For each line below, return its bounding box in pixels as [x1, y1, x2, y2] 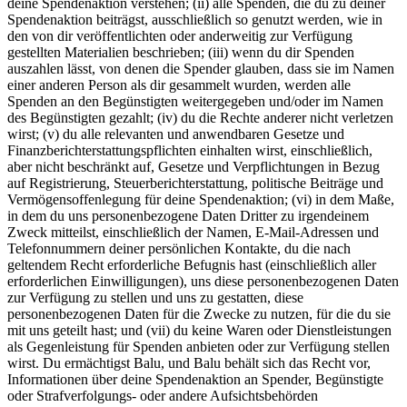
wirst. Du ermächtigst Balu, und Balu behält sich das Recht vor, [7, 354, 371, 371]
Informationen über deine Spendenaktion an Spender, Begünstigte [7, 371, 383, 387]
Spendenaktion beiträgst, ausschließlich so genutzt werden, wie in [7, 11, 382, 27]
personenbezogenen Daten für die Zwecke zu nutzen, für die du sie [7, 305, 391, 322]
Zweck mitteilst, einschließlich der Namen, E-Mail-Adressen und [7, 223, 379, 240]
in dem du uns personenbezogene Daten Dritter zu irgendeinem [7, 207, 369, 223]
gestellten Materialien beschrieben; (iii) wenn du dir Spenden [7, 44, 354, 60]
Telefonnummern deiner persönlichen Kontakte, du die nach [7, 240, 351, 256]
